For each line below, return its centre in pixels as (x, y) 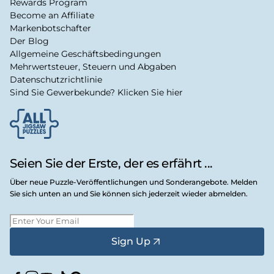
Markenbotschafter (50, 28)
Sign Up (131, 242)
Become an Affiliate (52, 15)
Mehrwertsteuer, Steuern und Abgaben (93, 66)
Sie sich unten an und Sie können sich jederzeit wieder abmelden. (129, 193)
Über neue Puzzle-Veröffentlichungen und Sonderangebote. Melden (134, 182)
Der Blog (29, 41)
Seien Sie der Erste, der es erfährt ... (111, 163)
